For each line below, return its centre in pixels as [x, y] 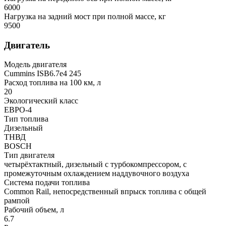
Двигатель [27, 45]
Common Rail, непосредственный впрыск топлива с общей [105, 192]
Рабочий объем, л [34, 210]
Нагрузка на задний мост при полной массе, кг [85, 16]
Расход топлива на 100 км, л [52, 83]
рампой [17, 201]
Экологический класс [41, 101]
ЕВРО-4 [18, 110]
